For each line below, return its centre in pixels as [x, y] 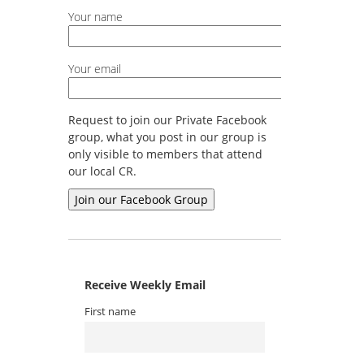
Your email [94, 68]
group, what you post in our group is [167, 137]
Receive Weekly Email [145, 285]
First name [110, 312]
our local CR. [102, 171]
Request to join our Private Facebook [167, 120]
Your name [95, 17]
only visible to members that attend [165, 154]
